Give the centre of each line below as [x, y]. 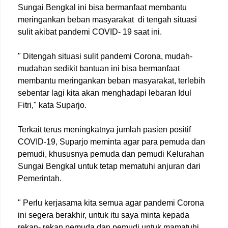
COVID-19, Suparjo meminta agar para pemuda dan [111, 142]
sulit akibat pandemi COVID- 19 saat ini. [90, 32]
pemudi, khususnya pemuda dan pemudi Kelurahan [111, 154]
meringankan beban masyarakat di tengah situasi [107, 20]
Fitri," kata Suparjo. [52, 105]
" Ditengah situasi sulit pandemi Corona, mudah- [105, 56]
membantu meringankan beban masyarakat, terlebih [111, 81]
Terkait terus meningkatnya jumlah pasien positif [104, 130]
